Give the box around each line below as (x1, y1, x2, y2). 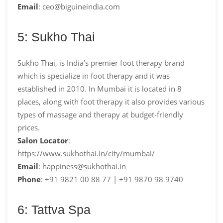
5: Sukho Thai (17, 29, 95, 44)
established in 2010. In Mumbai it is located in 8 (17, 83, 182, 94)
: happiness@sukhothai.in (38, 161, 126, 171)
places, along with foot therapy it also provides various (17, 96, 205, 107)
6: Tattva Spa (17, 202, 91, 217)
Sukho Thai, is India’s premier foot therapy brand (17, 57, 185, 68)
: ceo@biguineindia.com (38, 1, 120, 11)
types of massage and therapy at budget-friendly (17, 109, 183, 119)
